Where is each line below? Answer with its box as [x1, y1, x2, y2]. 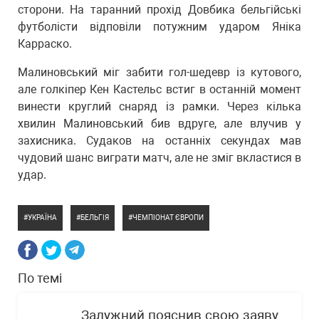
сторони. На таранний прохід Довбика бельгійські [18, 3, 301, 16]
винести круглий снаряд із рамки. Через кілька [18, 100, 301, 113]
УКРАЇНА [28, 214, 57, 221]
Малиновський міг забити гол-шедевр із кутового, [18, 66, 301, 79]
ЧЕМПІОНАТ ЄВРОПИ [132, 214, 204, 221]
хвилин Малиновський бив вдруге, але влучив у [18, 117, 301, 130]
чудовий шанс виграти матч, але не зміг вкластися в [18, 151, 301, 164]
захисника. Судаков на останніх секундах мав [18, 134, 301, 147]
